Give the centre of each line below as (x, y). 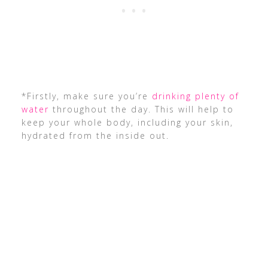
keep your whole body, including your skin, (127, 122)
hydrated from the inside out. (95, 135)
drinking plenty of (195, 96)
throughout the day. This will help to (141, 109)
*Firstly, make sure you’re (86, 96)
